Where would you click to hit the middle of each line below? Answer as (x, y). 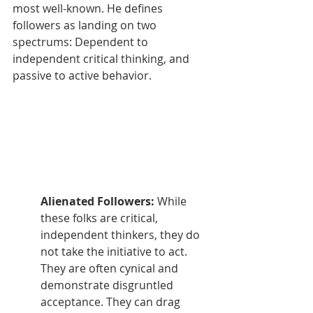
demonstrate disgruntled (108, 285)
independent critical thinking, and (102, 58)
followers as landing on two (86, 25)
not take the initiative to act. (115, 252)
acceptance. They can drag (112, 302)
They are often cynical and (111, 269)
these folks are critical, (101, 218)
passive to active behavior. (83, 75)
